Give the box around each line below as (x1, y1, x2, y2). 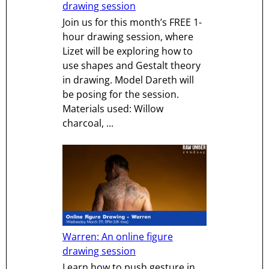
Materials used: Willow (62, 102, 163, 116)
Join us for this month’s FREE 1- (62, 16, 202, 29)
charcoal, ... (62, 116, 113, 130)
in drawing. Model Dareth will (62, 73, 194, 87)
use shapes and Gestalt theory (62, 59, 201, 73)
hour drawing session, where (62, 30, 193, 44)
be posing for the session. (62, 88, 179, 101)
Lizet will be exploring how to (62, 44, 193, 58)
